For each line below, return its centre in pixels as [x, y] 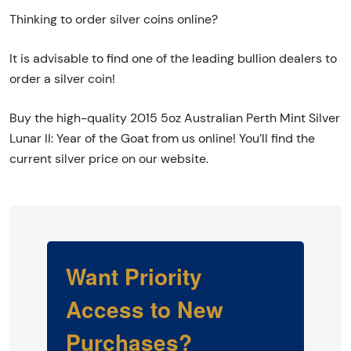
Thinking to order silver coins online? [114, 20]
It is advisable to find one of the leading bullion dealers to [173, 59]
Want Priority [134, 277]
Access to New [145, 309]
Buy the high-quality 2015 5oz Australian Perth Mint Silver [175, 118]
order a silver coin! [62, 79]
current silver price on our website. [109, 159]
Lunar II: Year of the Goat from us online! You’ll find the [162, 139]
